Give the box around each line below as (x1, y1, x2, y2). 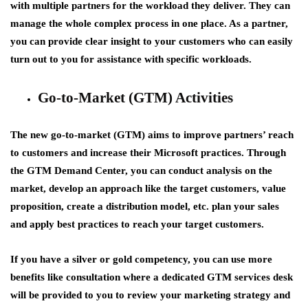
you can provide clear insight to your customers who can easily (10, 35, 293, 47)
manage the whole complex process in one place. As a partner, (10, 17, 288, 29)
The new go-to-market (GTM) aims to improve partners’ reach (10, 129, 294, 140)
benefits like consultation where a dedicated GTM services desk (10, 271, 293, 283)
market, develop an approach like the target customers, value (10, 182, 286, 194)
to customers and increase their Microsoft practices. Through (10, 146, 286, 158)
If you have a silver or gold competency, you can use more (10, 253, 272, 265)
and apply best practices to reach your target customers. (10, 218, 264, 230)
